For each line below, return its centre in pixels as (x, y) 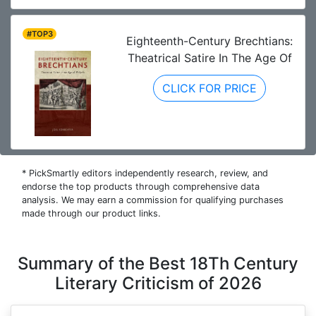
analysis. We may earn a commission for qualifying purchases (153, 200)
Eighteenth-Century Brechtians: (209, 41)
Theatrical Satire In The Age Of (209, 58)
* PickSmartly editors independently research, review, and (145, 174)
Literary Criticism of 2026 (158, 284)
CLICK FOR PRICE (209, 89)
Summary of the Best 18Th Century (158, 264)
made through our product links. (91, 214)
